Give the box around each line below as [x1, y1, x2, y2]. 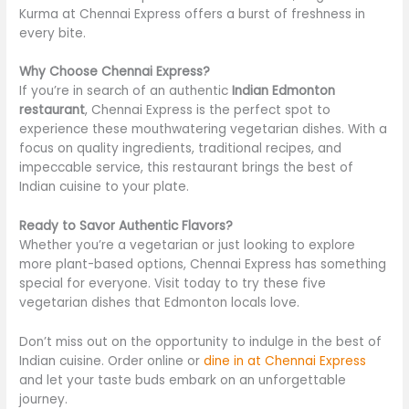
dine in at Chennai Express [204, 352, 367, 371]
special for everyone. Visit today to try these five [19, 275, 327, 293]
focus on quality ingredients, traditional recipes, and [19, 140, 342, 158]
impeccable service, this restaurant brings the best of [19, 159, 354, 177]
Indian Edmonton [232, 82, 336, 100]
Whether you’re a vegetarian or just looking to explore [19, 236, 356, 255]
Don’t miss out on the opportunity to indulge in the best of [19, 333, 383, 351]
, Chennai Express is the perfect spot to [85, 101, 331, 120]
